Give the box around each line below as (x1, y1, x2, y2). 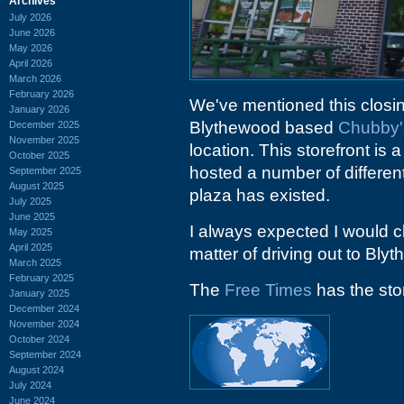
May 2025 (9, 225, 52, 237)
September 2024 (9, 348, 81, 360)
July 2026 (9, 11, 51, 23)
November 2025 (9, 133, 79, 145)
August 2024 (9, 363, 64, 375)
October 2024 (9, 333, 69, 344)
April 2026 (9, 57, 52, 69)
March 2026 (9, 72, 61, 84)
